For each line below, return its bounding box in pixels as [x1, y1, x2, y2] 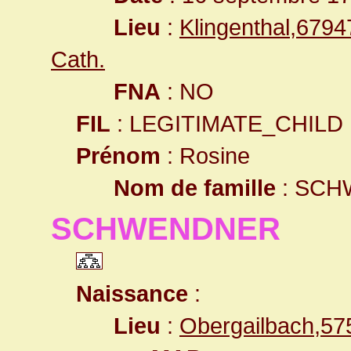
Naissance [76, 280, 188, 306]
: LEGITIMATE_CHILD [110, 110, 343, 136]
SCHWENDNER [51, 212, 280, 246]
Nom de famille [114, 175, 276, 201]
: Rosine [161, 143, 250, 168]
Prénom [76, 143, 161, 168]
